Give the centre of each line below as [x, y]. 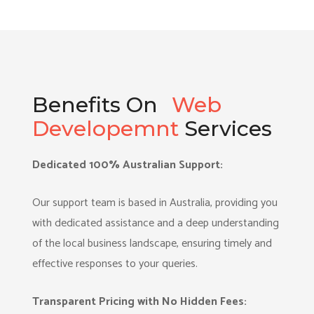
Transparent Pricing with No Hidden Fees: [140, 302]
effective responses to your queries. [115, 264]
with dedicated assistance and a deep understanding [156, 223]
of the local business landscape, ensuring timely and [152, 244]
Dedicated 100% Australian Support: [128, 165]
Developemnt [106, 129]
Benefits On [95, 105]
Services [226, 129]
